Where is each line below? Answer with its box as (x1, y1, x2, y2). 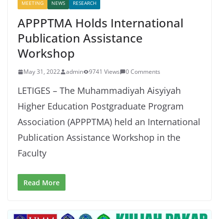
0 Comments (126, 67, 160, 76)
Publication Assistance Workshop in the (18, 131, 180, 144)
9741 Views (89, 67, 120, 76)
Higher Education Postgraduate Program (18, 100, 184, 112)
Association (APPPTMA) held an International (18, 116, 200, 128)
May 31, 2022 (23, 67, 60, 76)
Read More (23, 178, 60, 188)
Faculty (18, 147, 46, 159)
